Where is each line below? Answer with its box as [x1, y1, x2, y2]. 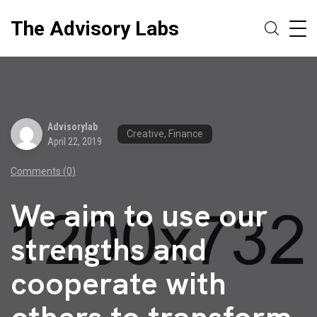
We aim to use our [11, 195, 268, 236]
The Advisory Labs [11, 16, 179, 40]
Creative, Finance [127, 128, 203, 139]
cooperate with [11, 263, 226, 304]
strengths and [11, 229, 207, 270]
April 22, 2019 [47, 135, 102, 147]
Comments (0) [11, 166, 76, 177]
